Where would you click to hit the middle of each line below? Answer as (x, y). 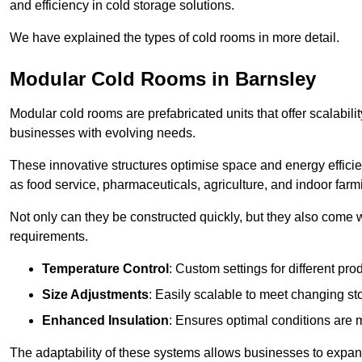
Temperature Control (105, 269)
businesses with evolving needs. (103, 133)
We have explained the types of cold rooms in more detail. (175, 38)
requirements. (49, 237)
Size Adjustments (95, 295)
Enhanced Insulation (105, 321)
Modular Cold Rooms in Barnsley (163, 79)
